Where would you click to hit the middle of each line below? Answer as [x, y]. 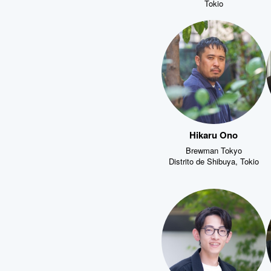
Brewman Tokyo [214, 149]
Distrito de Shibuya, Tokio [214, 160]
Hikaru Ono [214, 133]
